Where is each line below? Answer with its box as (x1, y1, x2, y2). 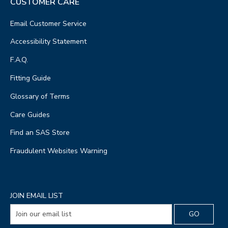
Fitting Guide (10, 73, 51, 83)
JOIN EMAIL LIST (10, 190, 63, 201)
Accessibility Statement (10, 37, 87, 47)
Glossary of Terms (10, 91, 70, 101)
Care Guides (10, 109, 50, 120)
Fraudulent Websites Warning (10, 146, 107, 156)
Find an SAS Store (10, 128, 70, 138)
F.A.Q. (10, 55, 28, 65)
